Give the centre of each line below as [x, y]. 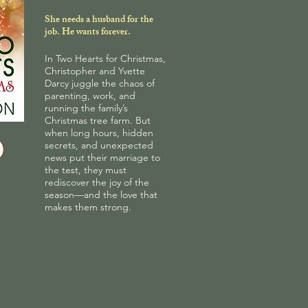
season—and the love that [101, 194]
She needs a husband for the [99, 20]
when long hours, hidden [99, 132]
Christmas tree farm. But [98, 120]
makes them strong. [88, 207]
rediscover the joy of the [97, 182]
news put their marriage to [102, 157]
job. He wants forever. [88, 32]
